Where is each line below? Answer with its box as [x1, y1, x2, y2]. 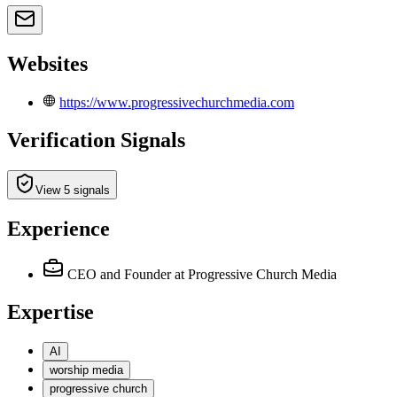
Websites [7, 51, 88, 75]
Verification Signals [7, 128, 185, 152]
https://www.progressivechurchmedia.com [59, 94, 294, 110]
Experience [7, 216, 110, 240]
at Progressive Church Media [175, 267, 337, 283]
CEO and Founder [67, 267, 171, 283]
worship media [50, 363, 123, 378]
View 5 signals [35, 183, 110, 197]
